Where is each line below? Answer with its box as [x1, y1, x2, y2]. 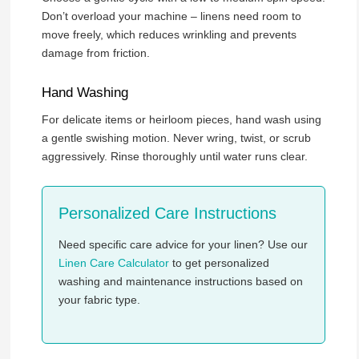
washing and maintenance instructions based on [58, 274, 303, 288]
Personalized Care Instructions [58, 204, 276, 223]
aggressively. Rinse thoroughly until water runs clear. [41, 150, 308, 163]
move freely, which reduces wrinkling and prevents [41, 28, 296, 42]
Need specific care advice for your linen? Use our [58, 237, 308, 251]
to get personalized [168, 256, 269, 269]
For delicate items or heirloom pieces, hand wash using [41, 113, 321, 127]
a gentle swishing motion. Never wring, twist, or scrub [41, 131, 311, 145]
